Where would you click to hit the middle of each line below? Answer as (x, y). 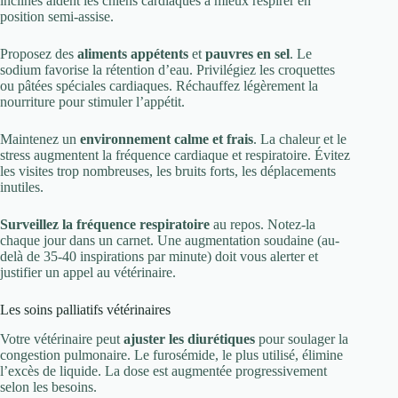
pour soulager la (302, 338)
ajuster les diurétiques (189, 338)
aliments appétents (133, 53)
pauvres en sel (247, 53)
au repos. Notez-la (263, 224)
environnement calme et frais (167, 139)
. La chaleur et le (300, 139)
